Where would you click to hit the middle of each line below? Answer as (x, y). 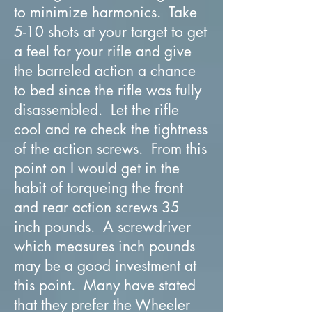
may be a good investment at (105, 265)
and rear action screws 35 (97, 207)
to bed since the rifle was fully (108, 90)
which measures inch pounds (104, 246)
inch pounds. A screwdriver (102, 226)
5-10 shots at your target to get (110, 31)
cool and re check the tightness (111, 129)
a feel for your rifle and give (103, 51)
